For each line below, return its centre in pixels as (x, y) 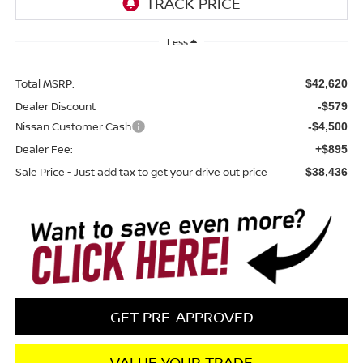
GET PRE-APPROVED (181, 317)
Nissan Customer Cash (73, 127)
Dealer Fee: (44, 149)
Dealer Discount (55, 107)
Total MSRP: (45, 84)
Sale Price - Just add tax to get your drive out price (141, 172)
